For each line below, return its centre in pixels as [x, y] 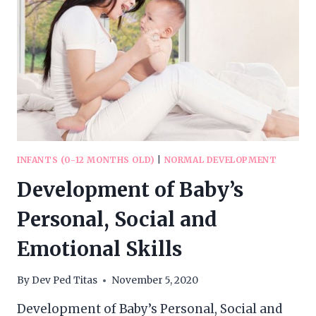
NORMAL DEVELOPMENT [220, 159]
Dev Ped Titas [65, 281]
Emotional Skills [99, 249]
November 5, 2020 [155, 281]
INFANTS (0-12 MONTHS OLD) [86, 159]
